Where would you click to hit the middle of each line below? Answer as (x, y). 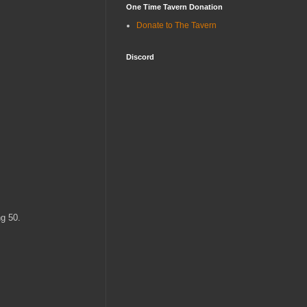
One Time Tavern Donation (174, 7)
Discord (140, 57)
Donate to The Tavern (176, 25)
